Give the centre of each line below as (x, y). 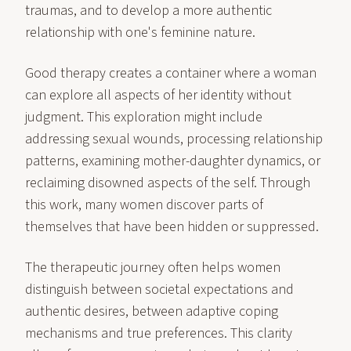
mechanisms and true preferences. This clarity (159, 333)
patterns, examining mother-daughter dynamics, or (173, 161)
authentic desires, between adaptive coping (152, 311)
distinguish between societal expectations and (159, 289)
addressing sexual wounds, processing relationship (174, 139)
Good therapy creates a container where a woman (171, 73)
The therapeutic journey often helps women (153, 268)
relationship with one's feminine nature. (140, 33)
